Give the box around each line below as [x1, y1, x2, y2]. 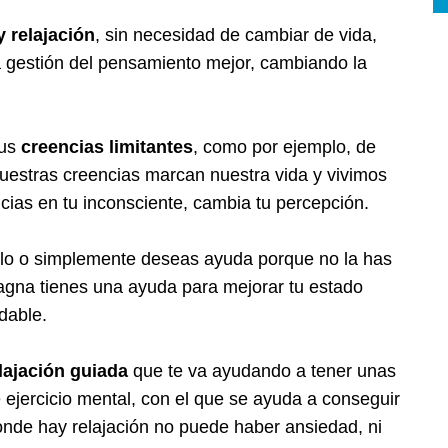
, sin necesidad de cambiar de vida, [95, 24, 377, 45]
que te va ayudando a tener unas [128, 360, 396, 381]
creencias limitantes [21, 136, 193, 157]
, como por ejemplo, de [193, 136, 376, 157]
